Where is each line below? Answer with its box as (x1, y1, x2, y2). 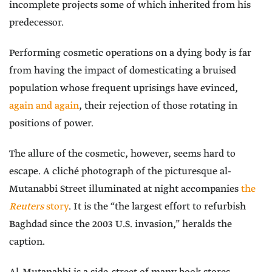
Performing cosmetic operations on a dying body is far (9, 47, 251, 60)
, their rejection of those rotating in (79, 100, 237, 113)
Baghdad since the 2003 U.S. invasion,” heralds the (9, 218, 232, 231)
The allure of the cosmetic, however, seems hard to (9, 148, 236, 161)
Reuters (9, 200, 44, 214)
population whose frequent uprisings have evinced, (9, 82, 238, 95)
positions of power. (9, 117, 93, 131)
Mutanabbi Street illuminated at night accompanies (9, 183, 241, 196)
